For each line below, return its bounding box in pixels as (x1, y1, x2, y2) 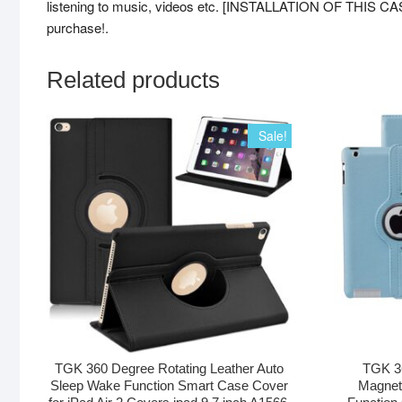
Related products (47, 66, 220, 94)
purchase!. (47, 18, 109, 38)
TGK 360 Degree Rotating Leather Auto (55, 361, 284, 377)
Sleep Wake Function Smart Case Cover (50, 378, 289, 394)
